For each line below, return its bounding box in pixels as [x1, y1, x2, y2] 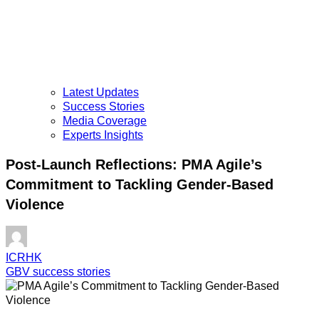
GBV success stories [6, 266, 110, 278]
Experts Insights [63, 129, 143, 142]
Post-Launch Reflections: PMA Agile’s [6, 156, 262, 172]
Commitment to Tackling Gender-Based [6, 176, 273, 192]
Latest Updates [63, 86, 139, 99]
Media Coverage [63, 115, 147, 127]
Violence [6, 196, 64, 212]
